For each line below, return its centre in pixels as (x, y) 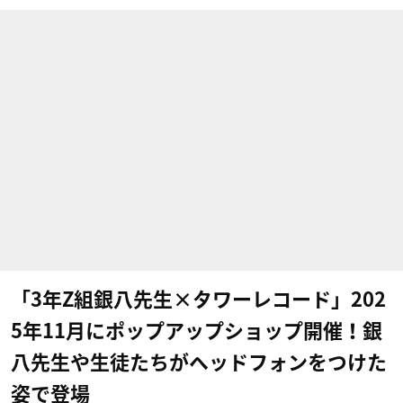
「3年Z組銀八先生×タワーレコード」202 (198, 300)
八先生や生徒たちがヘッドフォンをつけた (199, 363)
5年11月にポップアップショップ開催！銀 (197, 331)
